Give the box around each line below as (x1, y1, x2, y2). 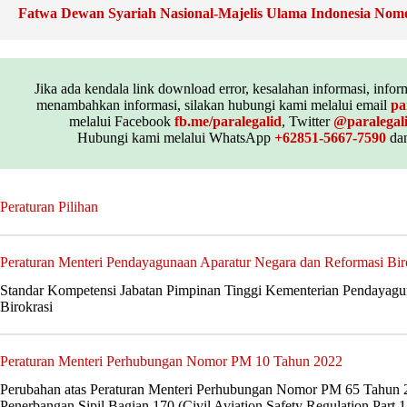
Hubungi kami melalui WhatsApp (76, 129, 274, 145)
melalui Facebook (69, 113, 174, 129)
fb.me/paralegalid (174, 113, 282, 129)
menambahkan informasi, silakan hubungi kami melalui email (35, 96, 391, 113)
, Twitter (282, 113, 333, 129)
